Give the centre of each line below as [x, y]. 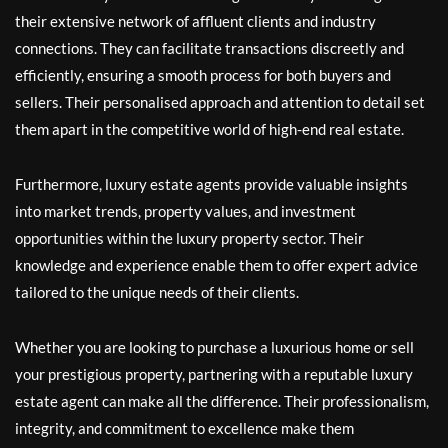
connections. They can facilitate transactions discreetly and [209, 48]
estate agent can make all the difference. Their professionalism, [222, 401]
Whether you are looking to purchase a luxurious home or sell [214, 347]
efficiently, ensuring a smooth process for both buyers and [203, 75]
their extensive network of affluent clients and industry [195, 21]
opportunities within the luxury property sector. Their [189, 238]
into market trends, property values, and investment [185, 211]
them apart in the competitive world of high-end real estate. [209, 129]
